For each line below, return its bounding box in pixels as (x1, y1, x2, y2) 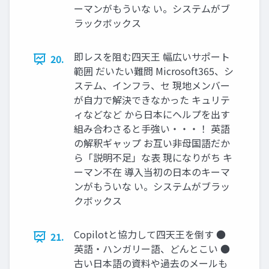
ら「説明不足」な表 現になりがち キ (74, 150, 232, 165)
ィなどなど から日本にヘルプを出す (74, 107, 230, 122)
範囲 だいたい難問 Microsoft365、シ (74, 64, 234, 79)
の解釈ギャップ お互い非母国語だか (74, 136, 230, 151)
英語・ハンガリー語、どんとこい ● (74, 241, 230, 256)
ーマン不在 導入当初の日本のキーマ (74, 165, 230, 180)
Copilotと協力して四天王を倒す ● (74, 227, 226, 242)
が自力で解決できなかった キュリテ (74, 92, 230, 107)
